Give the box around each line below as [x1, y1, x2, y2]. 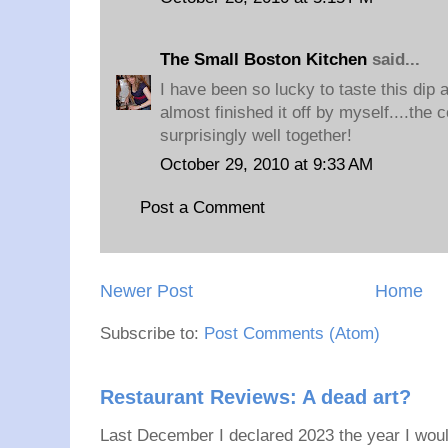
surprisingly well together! [160, 125, 352, 145]
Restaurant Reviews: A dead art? [100, 386, 411, 409]
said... [367, 50, 420, 69]
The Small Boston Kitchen [160, 50, 367, 69]
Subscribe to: [100, 324, 204, 344]
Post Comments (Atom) [204, 324, 380, 344]
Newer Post [100, 281, 193, 301]
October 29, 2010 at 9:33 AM [160, 155, 373, 174]
